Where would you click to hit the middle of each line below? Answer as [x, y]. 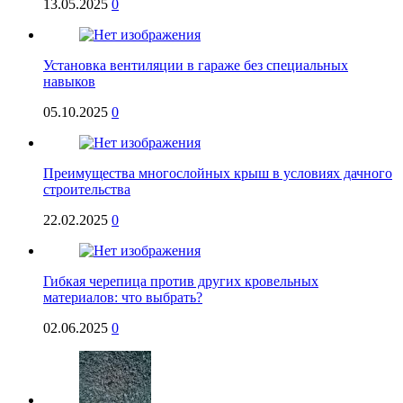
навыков [69, 82]
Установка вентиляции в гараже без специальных [196, 66]
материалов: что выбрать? [123, 298]
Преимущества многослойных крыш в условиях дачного [218, 174]
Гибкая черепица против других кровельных [181, 282]
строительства [87, 190]
